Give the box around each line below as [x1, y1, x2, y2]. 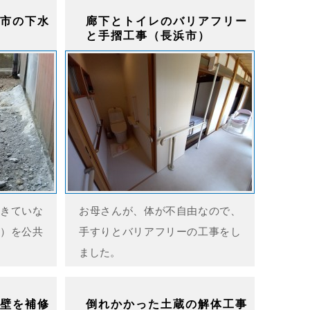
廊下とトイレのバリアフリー [86, 15, 248, 27]
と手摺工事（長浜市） [86, 30, 210, 42]
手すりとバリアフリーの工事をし [79, 226, 241, 237]
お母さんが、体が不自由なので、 [79, 205, 241, 217]
